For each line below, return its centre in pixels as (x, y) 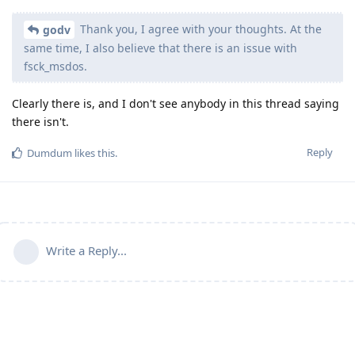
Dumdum (50, 153)
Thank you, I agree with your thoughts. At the (199, 29)
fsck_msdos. (55, 67)
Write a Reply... (86, 251)
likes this (94, 153)
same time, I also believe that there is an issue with (160, 48)
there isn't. (40, 122)
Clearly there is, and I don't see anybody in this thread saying (176, 104)
